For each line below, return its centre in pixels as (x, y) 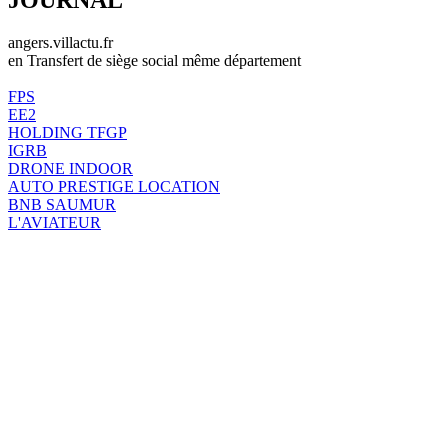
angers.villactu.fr (60, 42)
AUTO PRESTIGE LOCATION (114, 186)
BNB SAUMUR (62, 204)
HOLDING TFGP (67, 132)
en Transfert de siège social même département (154, 60)
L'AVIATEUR (54, 222)
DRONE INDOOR (70, 168)
